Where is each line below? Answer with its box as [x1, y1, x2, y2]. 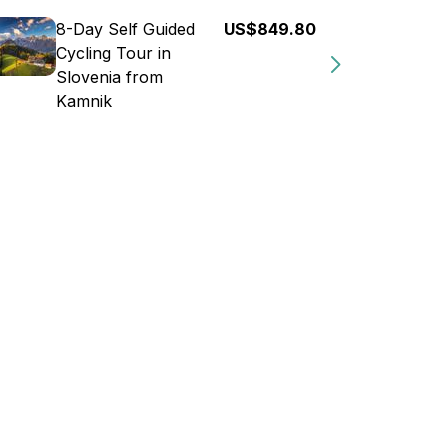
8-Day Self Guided [56, 19, 195, 39]
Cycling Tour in [56, 43, 171, 63]
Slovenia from [56, 67, 163, 87]
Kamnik [56, 91, 112, 111]
